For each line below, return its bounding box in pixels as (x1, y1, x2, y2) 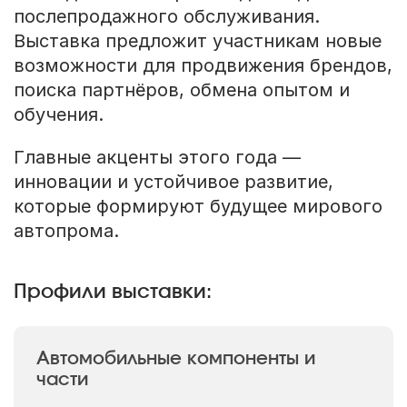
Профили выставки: (13, 281, 212, 302)
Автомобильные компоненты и (35, 349, 315, 368)
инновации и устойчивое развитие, (13, 170, 333, 193)
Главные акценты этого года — (13, 145, 301, 168)
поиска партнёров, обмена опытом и (13, 79, 350, 102)
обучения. (13, 104, 104, 126)
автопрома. (13, 219, 119, 242)
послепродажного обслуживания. (13, 5, 320, 28)
